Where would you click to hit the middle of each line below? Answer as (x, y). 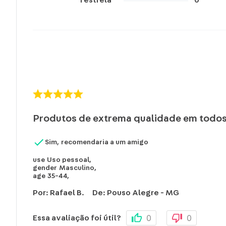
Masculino (77, 168)
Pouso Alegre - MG (143, 193)
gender (45, 168)
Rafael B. (67, 193)
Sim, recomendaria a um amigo (97, 143)
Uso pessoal (68, 160)
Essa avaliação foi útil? (77, 218)
